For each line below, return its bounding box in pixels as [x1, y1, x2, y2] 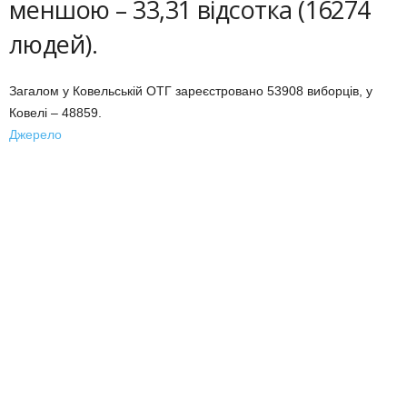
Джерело [9, 127, 62, 142]
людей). [9, 27, 98, 61]
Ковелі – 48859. [9, 105, 102, 120]
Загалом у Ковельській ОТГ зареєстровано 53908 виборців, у [9, 84, 372, 98]
